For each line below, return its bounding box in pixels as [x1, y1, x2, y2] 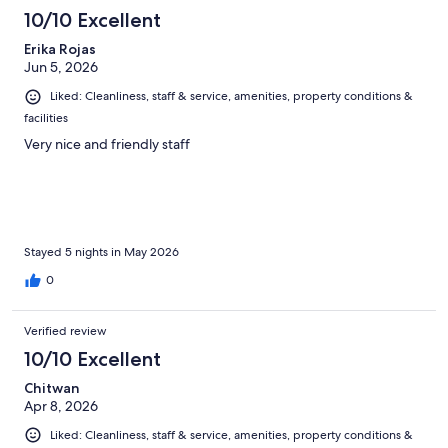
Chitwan [24, 378, 80, 397]
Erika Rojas [24, 40, 96, 59]
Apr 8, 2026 [24, 396, 98, 415]
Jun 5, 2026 [24, 58, 98, 77]
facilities [24, 109, 68, 126]
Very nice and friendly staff [24, 134, 190, 153]
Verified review [24, 322, 107, 339]
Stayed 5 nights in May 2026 [24, 243, 179, 260]
